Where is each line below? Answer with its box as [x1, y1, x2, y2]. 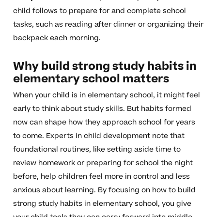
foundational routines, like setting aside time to [13, 144, 181, 155]
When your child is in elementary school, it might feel [13, 90, 200, 101]
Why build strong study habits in [13, 59, 197, 75]
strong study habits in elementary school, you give [13, 199, 191, 209]
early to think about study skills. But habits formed [13, 104, 191, 114]
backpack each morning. [13, 33, 101, 44]
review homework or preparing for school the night [13, 158, 193, 169]
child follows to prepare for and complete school [13, 6, 186, 16]
